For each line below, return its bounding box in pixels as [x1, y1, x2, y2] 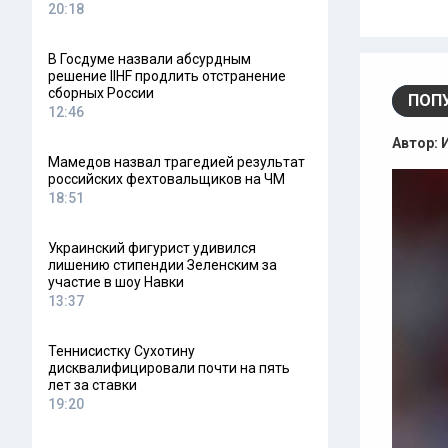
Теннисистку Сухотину [48, 343, 195, 359]
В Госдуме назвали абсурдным [48, 51, 251, 67]
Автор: [392, 135, 441, 151]
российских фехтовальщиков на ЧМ [48, 171, 285, 187]
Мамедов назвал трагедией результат [48, 154, 305, 170]
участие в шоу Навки [48, 274, 184, 290]
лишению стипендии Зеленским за [48, 257, 277, 273]
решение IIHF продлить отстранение [48, 68, 286, 84]
